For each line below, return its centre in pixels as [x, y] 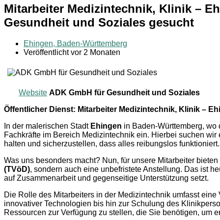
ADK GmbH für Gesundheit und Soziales [124, 92]
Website [33, 92]
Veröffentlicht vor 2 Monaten [72, 52]
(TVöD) [17, 169]
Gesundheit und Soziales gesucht [99, 22]
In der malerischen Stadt [47, 126]
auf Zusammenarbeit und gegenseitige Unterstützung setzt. [106, 178]
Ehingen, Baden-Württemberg [75, 43]
